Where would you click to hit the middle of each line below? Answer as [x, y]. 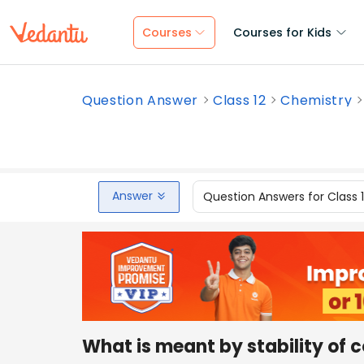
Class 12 [240, 100]
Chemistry [316, 100]
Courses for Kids [282, 32]
